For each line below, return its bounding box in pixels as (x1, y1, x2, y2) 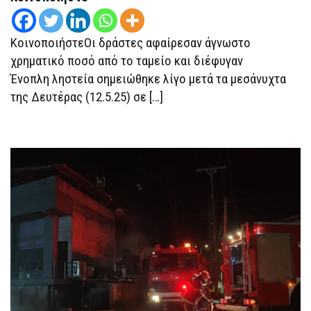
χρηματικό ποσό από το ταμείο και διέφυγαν (10, 52, 243, 69)
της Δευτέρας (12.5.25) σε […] (10, 88, 163, 105)
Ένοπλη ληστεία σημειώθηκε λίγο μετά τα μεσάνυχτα (10, 70, 286, 87)
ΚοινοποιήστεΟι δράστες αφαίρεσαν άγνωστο (10, 34, 251, 51)
